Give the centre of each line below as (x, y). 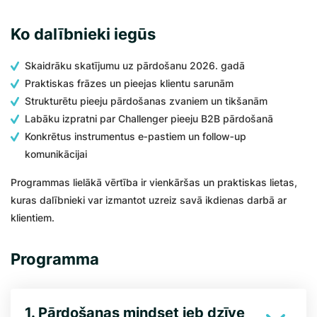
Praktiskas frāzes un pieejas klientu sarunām (129, 83)
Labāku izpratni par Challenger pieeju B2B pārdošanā (149, 119)
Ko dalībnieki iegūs (83, 34)
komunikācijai (56, 154)
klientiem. (33, 218)
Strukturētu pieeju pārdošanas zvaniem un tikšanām (146, 101)
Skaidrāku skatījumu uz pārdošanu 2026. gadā (135, 65)
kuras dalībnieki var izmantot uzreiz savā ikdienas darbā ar (149, 200)
